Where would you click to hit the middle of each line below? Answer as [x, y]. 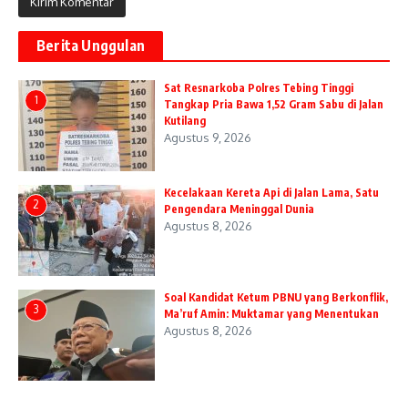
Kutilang [186, 120]
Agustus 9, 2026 [208, 137]
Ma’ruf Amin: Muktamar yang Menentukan [271, 313]
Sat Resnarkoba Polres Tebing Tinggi [259, 87]
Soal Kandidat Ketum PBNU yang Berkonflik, [276, 297]
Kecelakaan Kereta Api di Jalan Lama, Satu [271, 192]
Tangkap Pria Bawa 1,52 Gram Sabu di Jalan [274, 104]
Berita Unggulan [91, 45]
